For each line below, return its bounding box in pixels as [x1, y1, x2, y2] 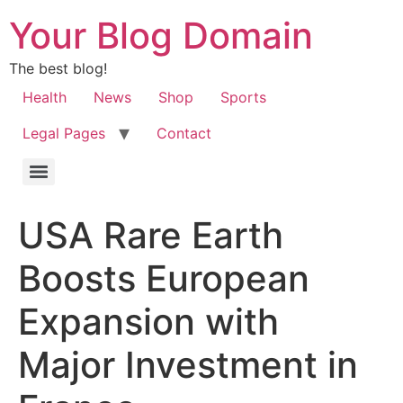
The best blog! [9, 59, 107, 77]
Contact [157, 124, 211, 142]
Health [22, 88, 67, 106]
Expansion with [18, 300, 279, 344]
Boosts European [18, 256, 309, 300]
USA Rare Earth [18, 213, 283, 257]
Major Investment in [18, 343, 358, 387]
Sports [220, 88, 266, 106]
